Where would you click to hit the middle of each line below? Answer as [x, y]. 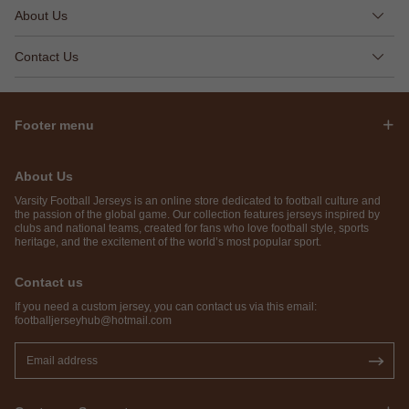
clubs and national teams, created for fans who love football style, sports [192, 228]
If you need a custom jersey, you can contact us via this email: [166, 307]
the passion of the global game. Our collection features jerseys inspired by [197, 215]
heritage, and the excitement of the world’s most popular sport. [168, 242]
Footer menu [54, 125]
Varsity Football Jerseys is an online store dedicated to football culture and [198, 201]
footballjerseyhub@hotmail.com [93, 320]
